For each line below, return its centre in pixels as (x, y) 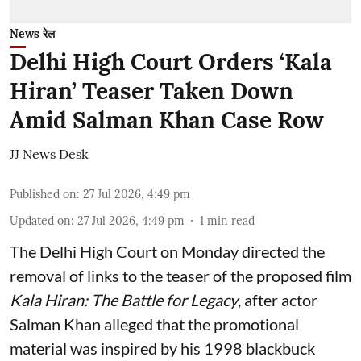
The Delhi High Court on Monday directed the (167, 251)
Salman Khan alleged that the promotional (154, 324)
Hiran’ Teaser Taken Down (151, 91)
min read (231, 221)
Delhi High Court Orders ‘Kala (171, 62)
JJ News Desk (49, 154)
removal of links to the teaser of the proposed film (180, 276)
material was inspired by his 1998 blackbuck (162, 348)
